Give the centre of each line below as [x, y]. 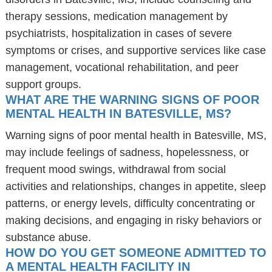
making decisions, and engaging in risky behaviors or [133, 220]
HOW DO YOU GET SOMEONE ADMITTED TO [136, 253]
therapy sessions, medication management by [116, 16]
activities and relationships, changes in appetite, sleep [135, 186]
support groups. [43, 84]
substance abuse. [48, 237]
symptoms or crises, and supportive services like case [135, 50]
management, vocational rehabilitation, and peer [122, 67]
